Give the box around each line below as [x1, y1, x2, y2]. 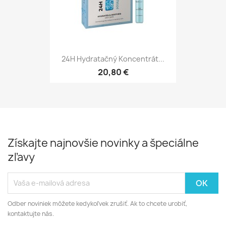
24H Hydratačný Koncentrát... [62, 53, 164, 64]
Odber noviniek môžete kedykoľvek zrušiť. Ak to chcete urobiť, [8, 199, 187, 208]
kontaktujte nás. [8, 209, 54, 218]
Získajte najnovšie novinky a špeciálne [8, 135, 199, 150]
